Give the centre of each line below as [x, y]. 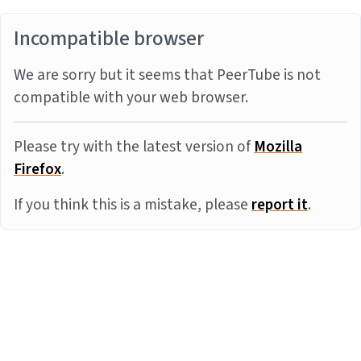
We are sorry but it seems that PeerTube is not [167, 75]
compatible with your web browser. [131, 98]
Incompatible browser [109, 39]
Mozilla [278, 147]
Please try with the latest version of [134, 147]
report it [280, 205]
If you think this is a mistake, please [133, 205]
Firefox [37, 169]
